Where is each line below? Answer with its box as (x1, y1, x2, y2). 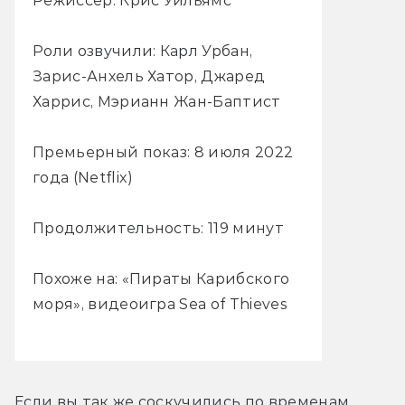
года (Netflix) (33, 168, 134, 186)
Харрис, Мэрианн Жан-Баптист (33, 92, 281, 110)
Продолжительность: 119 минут (33, 219, 284, 237)
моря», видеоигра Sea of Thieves (33, 295, 287, 313)
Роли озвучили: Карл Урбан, (33, 42, 253, 60)
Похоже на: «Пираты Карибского (33, 269, 290, 287)
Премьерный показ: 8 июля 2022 (33, 143, 294, 161)
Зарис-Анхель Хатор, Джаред (33, 67, 266, 85)
